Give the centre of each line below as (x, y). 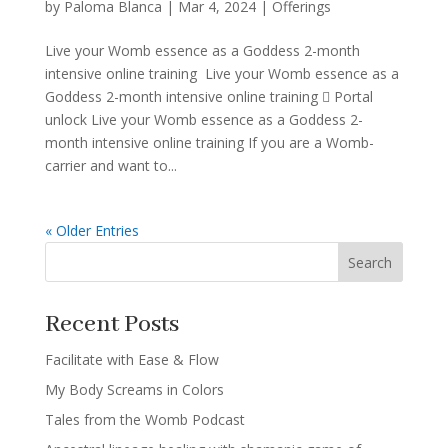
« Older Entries (91, 231)
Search (370, 262)
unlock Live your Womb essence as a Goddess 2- (203, 120)
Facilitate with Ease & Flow (131, 360)
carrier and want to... (110, 166)
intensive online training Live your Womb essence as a (221, 74)
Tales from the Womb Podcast (144, 420)
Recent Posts (111, 325)
